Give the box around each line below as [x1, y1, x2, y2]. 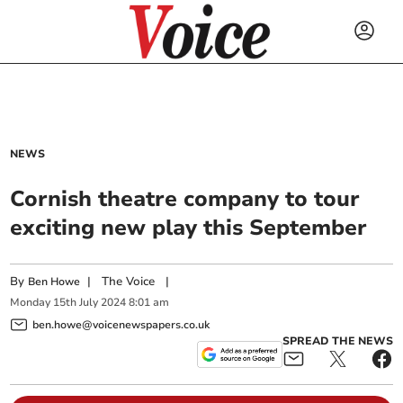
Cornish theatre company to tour [10, 184, 361, 213]
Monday [10, 295, 51, 310]
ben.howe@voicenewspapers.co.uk [32, 317, 210, 332]
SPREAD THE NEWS [282, 333, 393, 348]
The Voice [102, 273, 156, 290]
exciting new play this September [10, 213, 368, 242]
